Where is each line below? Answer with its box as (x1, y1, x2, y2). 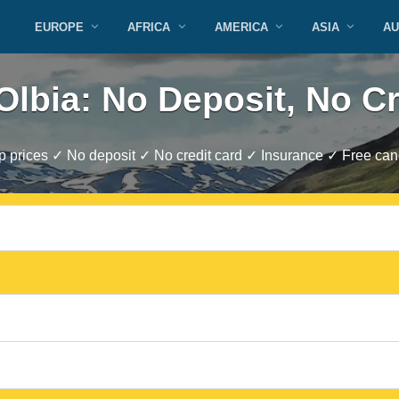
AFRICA (127, 20, 171, 34)
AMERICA (214, 20, 268, 34)
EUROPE (34, 20, 84, 34)
